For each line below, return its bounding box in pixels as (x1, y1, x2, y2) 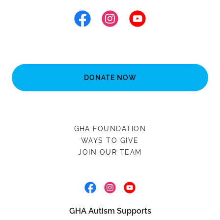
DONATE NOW (83, 74, 137, 82)
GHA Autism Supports (69, 206, 151, 216)
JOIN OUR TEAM (78, 148, 142, 156)
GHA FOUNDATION (74, 125, 146, 133)
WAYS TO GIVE (81, 137, 139, 144)
